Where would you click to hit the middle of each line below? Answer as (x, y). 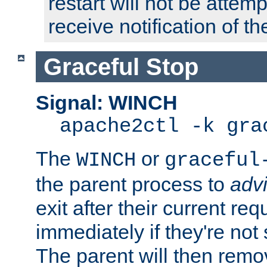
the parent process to (133, 184)
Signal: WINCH (107, 103)
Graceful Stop (121, 66)
